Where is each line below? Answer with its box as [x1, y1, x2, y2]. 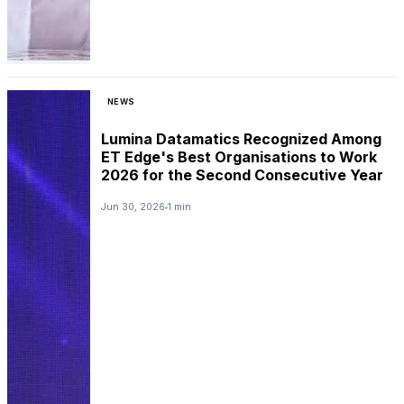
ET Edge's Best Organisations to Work [101, 147, 377, 166]
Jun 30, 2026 [101, 201, 165, 214]
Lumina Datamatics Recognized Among [101, 129, 381, 148]
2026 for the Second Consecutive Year [101, 165, 383, 184]
